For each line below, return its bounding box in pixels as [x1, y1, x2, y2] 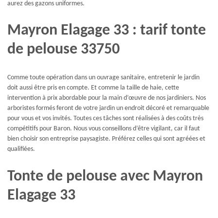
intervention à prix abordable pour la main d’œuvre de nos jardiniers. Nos [7, 94, 206, 102]
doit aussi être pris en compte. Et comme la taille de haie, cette [7, 84, 179, 91]
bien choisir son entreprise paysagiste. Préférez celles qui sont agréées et [7, 135, 205, 143]
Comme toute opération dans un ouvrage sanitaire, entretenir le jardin [7, 73, 200, 81]
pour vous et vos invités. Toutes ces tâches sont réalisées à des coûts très [7, 114, 203, 122]
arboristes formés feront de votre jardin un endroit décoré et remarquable [7, 104, 209, 112]
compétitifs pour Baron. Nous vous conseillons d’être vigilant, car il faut [7, 125, 200, 132]
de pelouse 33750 [7, 42, 120, 58]
